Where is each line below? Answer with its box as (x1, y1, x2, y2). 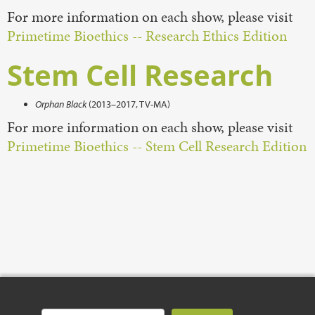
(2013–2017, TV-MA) (86, 98, 170, 110)
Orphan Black (35, 98, 86, 110)
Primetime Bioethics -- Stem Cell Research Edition (7, 136, 307, 156)
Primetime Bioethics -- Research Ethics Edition (7, 26, 287, 46)
